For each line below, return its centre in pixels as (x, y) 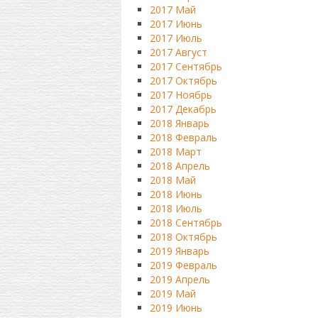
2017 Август (178, 52)
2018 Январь (179, 123)
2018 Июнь (176, 194)
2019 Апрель (180, 279)
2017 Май (172, 10)
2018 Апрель (180, 166)
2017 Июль (176, 38)
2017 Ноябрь (181, 95)
